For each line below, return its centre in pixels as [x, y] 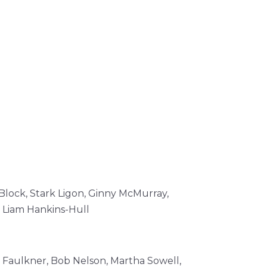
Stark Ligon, [59, 193]
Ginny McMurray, [128, 193]
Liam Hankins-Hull [46, 209]
